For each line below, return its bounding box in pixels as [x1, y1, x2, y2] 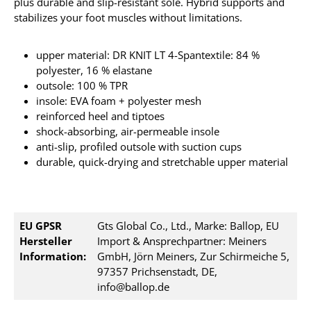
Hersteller [19, 234, 72, 248]
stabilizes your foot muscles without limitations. [14, 10, 242, 24]
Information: [19, 249, 86, 263]
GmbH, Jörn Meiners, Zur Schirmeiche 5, [97, 249, 289, 263]
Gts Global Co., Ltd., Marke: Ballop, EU [97, 219, 279, 233]
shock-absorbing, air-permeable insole [36, 124, 219, 138]
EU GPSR [19, 219, 62, 233]
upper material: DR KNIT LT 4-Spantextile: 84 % [36, 48, 260, 62]
